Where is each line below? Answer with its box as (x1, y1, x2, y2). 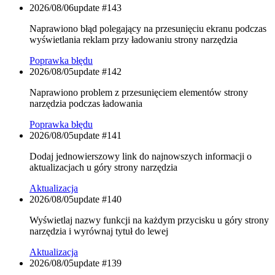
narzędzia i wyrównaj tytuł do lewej (29, 226, 168, 237)
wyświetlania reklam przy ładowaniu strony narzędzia (29, 34, 238, 45)
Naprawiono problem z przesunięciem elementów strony (29, 87, 248, 98)
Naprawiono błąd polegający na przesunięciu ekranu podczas (29, 23, 266, 34)
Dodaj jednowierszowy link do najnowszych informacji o (29, 151, 252, 162)
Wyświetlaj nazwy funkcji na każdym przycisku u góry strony (29, 215, 269, 226)
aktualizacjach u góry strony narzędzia (29, 162, 177, 173)
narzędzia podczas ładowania (29, 98, 142, 109)
